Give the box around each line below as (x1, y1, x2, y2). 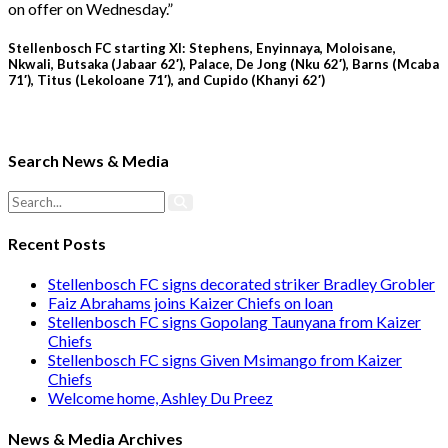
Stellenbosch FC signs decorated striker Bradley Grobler (48, 274, 435, 294)
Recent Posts (8, 234, 106, 254)
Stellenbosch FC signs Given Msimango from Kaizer (48, 350, 402, 370)
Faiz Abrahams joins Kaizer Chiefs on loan (48, 293, 333, 313)
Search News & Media (8, 150, 169, 170)
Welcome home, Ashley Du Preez (48, 388, 273, 408)
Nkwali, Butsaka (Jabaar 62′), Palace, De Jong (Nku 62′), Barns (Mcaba (8, 56, 439, 73)
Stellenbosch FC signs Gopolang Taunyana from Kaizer (48, 312, 421, 332)
